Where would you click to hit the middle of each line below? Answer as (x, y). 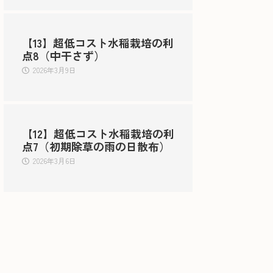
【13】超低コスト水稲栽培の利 (98, 42)
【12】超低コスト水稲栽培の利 (98, 133)
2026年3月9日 (55, 69)
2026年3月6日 (55, 160)
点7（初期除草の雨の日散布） (96, 146)
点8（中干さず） (63, 55)
